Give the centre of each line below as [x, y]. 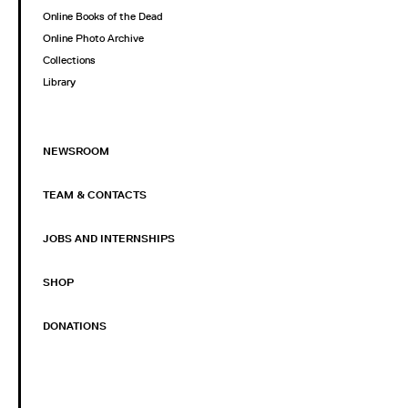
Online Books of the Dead [103, 17]
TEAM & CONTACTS [95, 195]
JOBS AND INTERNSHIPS [109, 239]
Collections [69, 61]
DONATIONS [75, 326]
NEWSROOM [76, 152]
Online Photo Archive [93, 39]
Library [59, 82]
